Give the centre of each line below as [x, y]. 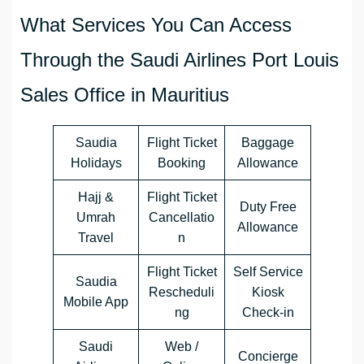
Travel [96, 238]
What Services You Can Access [156, 25]
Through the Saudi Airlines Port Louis [180, 60]
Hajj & [96, 197]
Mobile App [96, 302]
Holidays [96, 163]
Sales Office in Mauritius [125, 95]
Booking [182, 163]
